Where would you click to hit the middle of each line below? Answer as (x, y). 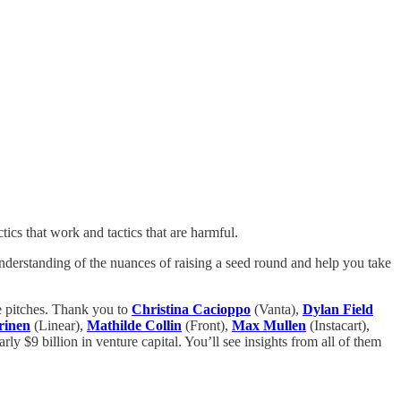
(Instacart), (338, 326)
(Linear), (59, 326)
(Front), (207, 326)
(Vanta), (277, 310)
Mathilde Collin (134, 326)
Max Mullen (269, 326)
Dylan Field (338, 310)
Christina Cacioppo (191, 310)
